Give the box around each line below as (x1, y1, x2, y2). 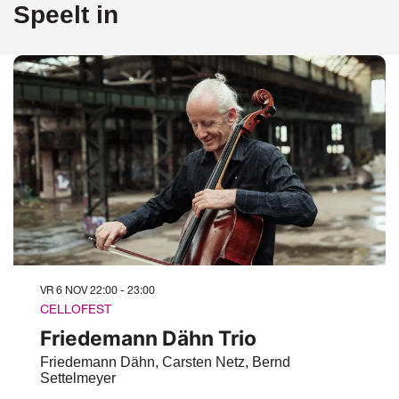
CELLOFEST (40, 301, 111, 317)
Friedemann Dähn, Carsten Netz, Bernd (40, 354, 290, 370)
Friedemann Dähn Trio (40, 326, 256, 351)
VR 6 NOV (40, 283, 90, 297)
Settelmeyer (40, 370, 116, 387)
